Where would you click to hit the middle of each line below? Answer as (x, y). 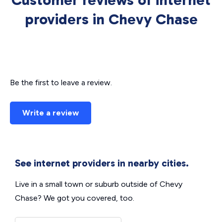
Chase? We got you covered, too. (75, 198)
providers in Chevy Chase (111, 20)
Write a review (51, 113)
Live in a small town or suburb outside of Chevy (99, 184)
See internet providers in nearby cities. (102, 163)
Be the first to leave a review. (61, 83)
